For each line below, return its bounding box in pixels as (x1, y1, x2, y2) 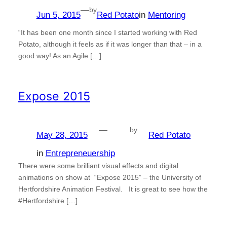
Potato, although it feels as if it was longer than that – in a (18, 40, 202, 48)
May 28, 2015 (36, 130, 88, 140)
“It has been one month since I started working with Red (18, 28, 197, 36)
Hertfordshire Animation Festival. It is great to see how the (18, 184, 208, 193)
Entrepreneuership (45, 148, 115, 158)
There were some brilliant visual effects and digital (18, 161, 178, 170)
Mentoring (147, 10, 185, 20)
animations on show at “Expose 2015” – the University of (18, 173, 201, 181)
